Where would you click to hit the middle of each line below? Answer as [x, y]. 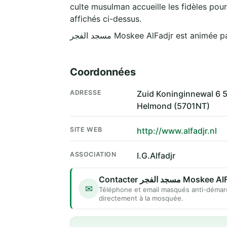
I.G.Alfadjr [156, 156]
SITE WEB [86, 130]
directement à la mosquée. [141, 198]
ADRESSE [86, 93]
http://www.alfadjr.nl [177, 131]
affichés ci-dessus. [106, 18]
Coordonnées [103, 72]
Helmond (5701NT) [173, 106]
